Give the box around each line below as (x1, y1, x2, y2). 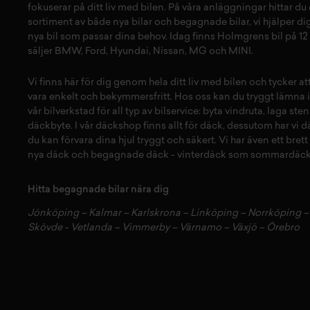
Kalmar (89, 208, 123, 219)
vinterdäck (177, 149, 226, 161)
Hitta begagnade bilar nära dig (28, 184, 169, 195)
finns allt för (141, 120, 200, 131)
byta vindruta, (203, 106, 265, 117)
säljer (28, 46, 55, 57)
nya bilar (113, 17, 152, 28)
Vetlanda (71, 222, 112, 233)
